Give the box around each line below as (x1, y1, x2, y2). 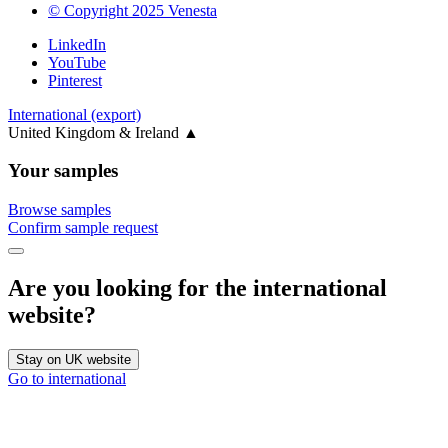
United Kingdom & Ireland (8, 123, 183, 141)
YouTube (48, 53, 106, 71)
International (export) (8, 105, 141, 123)
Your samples (8, 160, 118, 182)
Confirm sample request (8, 219, 158, 237)
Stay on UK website (16, 351, 131, 367)
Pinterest (48, 71, 102, 89)
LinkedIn (48, 35, 106, 53)
